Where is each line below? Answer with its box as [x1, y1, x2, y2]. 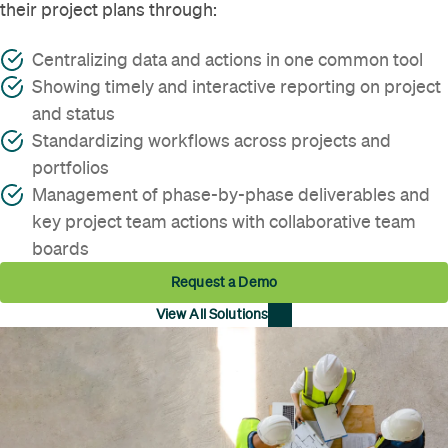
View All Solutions [155, 306, 269, 323]
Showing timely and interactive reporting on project [32, 75, 441, 97]
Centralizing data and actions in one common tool [32, 48, 427, 70]
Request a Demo [171, 273, 277, 290]
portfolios [32, 156, 113, 178]
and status [32, 102, 119, 124]
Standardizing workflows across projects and [32, 129, 391, 151]
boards [32, 237, 89, 259]
